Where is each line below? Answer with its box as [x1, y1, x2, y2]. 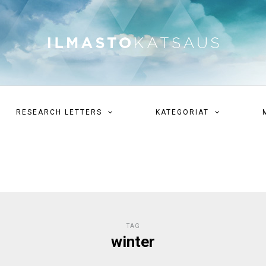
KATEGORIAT [156, 108, 209, 116]
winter [111, 233, 155, 251]
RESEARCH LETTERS [16, 108, 102, 116]
